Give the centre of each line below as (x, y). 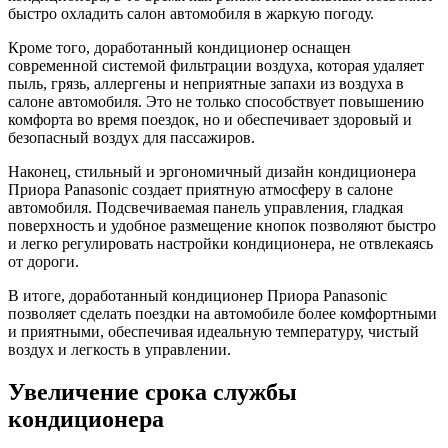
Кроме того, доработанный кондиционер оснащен (179, 47)
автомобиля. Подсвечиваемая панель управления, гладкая (205, 207)
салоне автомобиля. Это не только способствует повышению (216, 101)
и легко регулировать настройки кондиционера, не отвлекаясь (220, 243)
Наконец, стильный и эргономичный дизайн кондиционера (212, 171)
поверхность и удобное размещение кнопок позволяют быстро (222, 225)
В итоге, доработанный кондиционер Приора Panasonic (197, 295)
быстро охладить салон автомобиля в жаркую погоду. (191, 13)
